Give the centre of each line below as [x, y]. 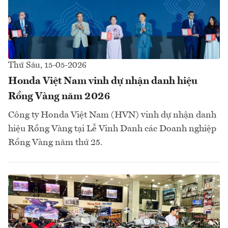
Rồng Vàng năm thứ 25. [55, 142]
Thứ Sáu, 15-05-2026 [47, 65]
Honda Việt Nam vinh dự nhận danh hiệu [103, 81]
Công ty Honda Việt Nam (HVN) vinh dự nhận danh [112, 115]
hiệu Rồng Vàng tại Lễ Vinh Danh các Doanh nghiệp [112, 129]
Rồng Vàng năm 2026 [59, 96]
